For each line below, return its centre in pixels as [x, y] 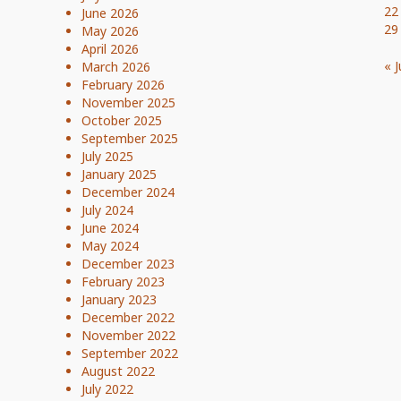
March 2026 [116, 67]
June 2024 [110, 228]
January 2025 [119, 174]
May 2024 [110, 246]
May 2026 [110, 31]
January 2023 [119, 299]
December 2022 [128, 317]
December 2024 [128, 192]
